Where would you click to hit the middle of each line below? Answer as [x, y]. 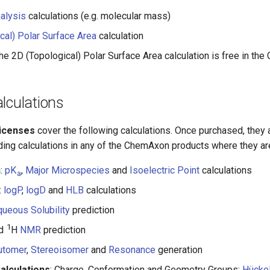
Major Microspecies [68, 170]
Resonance [132, 250]
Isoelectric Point [165, 170]
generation [179, 250]
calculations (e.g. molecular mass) [98, 16]
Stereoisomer [60, 250]
